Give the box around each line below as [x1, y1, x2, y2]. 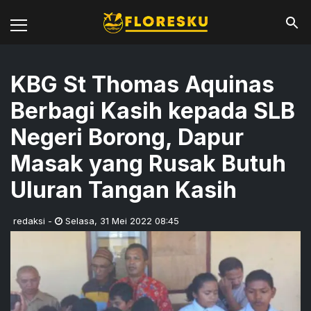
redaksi [13, 215, 45, 226]
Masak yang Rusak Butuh [10, 150, 286, 177]
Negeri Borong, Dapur [10, 124, 244, 151]
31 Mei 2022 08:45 [100, 215, 179, 226]
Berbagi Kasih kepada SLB [10, 97, 295, 124]
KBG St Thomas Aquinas [10, 71, 274, 98]
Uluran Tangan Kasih [10, 176, 237, 203]
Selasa [65, 215, 94, 226]
